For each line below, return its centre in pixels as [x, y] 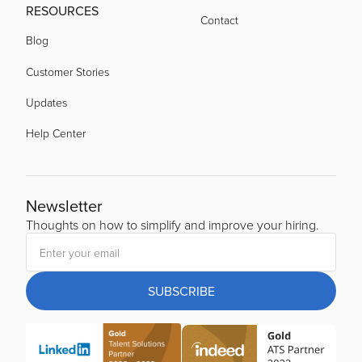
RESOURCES [62, 11]
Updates [46, 103]
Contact [219, 20]
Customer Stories [67, 72]
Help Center [56, 133]
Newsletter [64, 206]
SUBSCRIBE [181, 291]
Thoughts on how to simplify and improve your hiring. [173, 225]
